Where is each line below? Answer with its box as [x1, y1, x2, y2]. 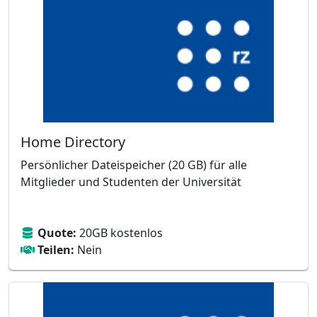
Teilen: [38, 242, 74, 258]
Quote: [38, 225, 76, 241]
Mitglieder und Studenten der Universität [21, 174, 241, 190]
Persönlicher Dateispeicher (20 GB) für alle [21, 157, 247, 173]
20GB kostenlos [76, 225, 163, 241]
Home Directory [21, 132, 125, 151]
